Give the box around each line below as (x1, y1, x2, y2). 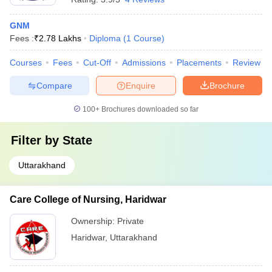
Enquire (126, 80, 155, 90)
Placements (177, 58, 222, 67)
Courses (10, 58, 42, 67)
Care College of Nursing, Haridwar (10, 194, 166, 205)
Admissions (122, 58, 166, 67)
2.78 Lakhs (39, 33, 81, 43)
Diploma (89, 33, 121, 43)
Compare (36, 80, 72, 90)
